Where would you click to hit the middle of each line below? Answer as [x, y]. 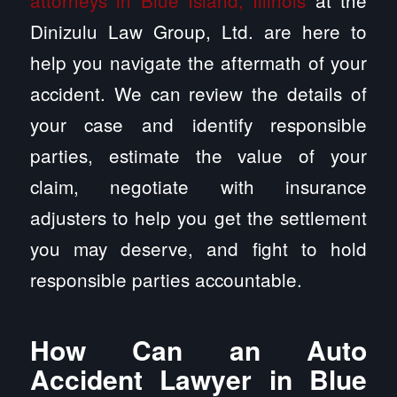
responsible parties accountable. [166, 280]
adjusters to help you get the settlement [198, 218]
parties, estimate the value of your [198, 156]
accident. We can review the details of [198, 93]
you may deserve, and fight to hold [198, 249]
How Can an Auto [198, 350]
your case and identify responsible [198, 125]
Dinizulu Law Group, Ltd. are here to [198, 31]
